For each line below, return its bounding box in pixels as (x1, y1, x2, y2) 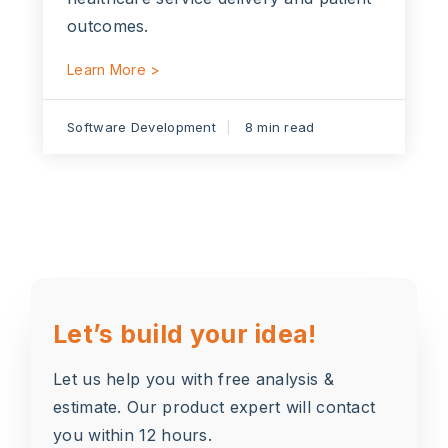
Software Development (67, 118, 216, 135)
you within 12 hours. (53, 424, 213, 445)
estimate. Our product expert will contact (53, 396, 376, 417)
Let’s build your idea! (53, 318, 317, 349)
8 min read (244, 118, 315, 135)
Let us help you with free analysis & (53, 368, 334, 389)
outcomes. (67, 15, 149, 36)
